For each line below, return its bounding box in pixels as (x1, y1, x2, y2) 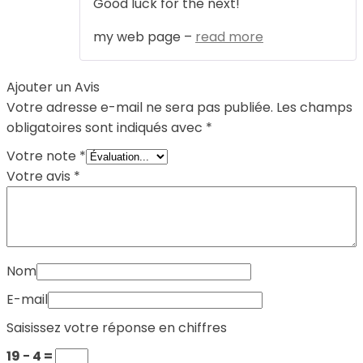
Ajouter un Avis (6, 78, 100, 97)
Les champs (276, 98, 352, 117)
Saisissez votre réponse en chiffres (6, 318, 227, 338)
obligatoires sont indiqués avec (6, 118, 206, 138)
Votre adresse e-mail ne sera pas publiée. (6, 98, 273, 117)
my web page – (93, 28, 195, 47)
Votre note (6, 147, 79, 166)
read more (195, 28, 263, 47)
